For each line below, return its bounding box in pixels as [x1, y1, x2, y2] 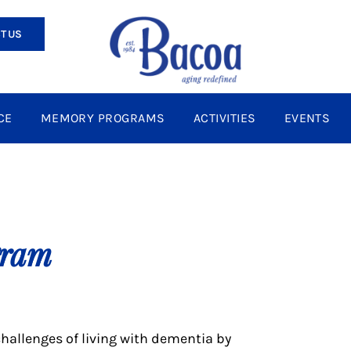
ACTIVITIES [193, 110, 256, 126]
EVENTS [284, 110, 331, 126]
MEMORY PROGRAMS [40, 110, 165, 126]
